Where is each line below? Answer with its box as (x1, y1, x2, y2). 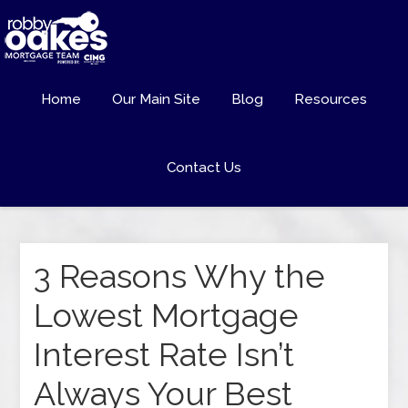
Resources (294, 91, 367, 107)
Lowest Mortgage (34, 296, 300, 334)
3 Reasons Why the (34, 257, 326, 295)
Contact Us (167, 159, 241, 176)
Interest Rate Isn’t (34, 335, 295, 373)
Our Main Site (112, 91, 200, 107)
